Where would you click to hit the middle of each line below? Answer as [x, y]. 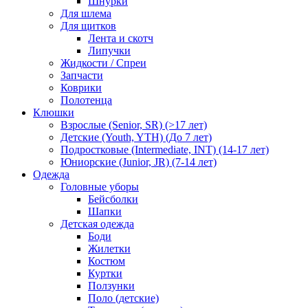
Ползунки [111, 285]
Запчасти [82, 75]
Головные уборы [100, 186]
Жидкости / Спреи [103, 63]
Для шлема [86, 13]
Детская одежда [97, 223]
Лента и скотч [121, 38]
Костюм [107, 261]
